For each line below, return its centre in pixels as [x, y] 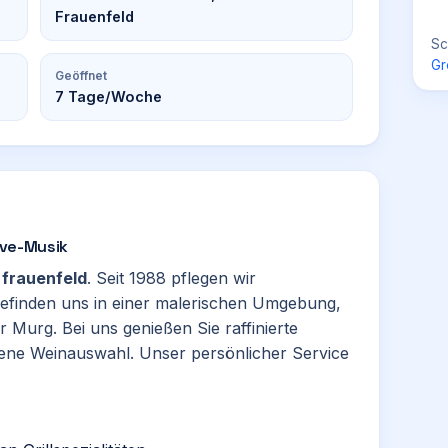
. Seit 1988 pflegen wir [171, 278]
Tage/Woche [113, 96]
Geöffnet [81, 75]
